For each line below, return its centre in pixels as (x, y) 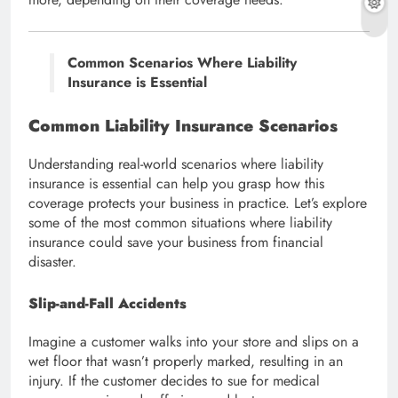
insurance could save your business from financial (176, 242)
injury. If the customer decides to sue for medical (174, 380)
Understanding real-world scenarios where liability (176, 163)
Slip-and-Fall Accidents (107, 303)
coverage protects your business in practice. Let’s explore (198, 203)
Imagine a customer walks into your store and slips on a (194, 341)
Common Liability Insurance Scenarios (183, 125)
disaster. (52, 261)
